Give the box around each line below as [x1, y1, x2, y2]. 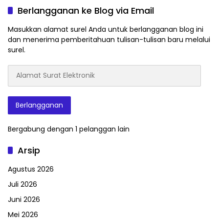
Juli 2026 [8, 179, 37, 189]
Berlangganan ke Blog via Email [18, 4, 154, 17]
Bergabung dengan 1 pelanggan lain [8, 124, 130, 134]
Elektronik [7, 85, 39, 95]
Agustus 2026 [8, 164, 54, 174]
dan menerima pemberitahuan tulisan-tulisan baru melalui [8, 34, 210, 44]
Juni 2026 [8, 194, 40, 204]
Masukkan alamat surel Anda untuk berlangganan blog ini [8, 24, 203, 34]
